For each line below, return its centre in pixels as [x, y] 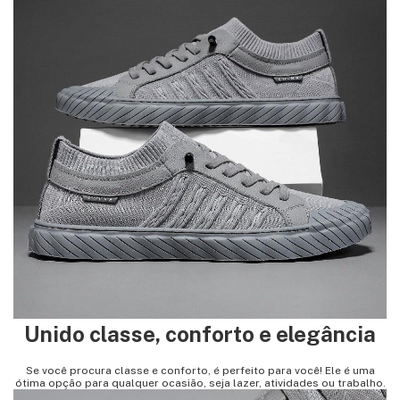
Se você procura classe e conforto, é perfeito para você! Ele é [187, 371]
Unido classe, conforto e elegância [200, 334]
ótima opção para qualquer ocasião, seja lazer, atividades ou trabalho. [200, 383]
